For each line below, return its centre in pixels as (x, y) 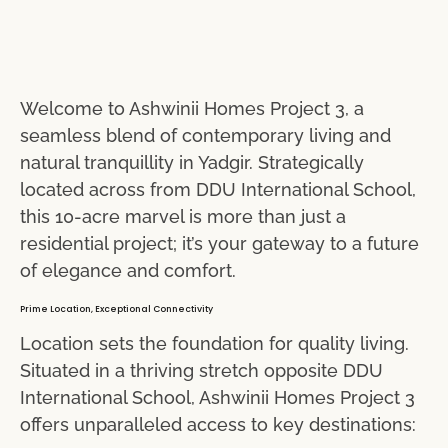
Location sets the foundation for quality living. (214, 343)
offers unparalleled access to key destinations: (218, 424)
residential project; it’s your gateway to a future (219, 243)
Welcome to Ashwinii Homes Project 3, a (192, 108)
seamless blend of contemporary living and (205, 135)
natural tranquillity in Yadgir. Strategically (192, 162)
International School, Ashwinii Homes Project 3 (217, 397)
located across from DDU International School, (218, 189)
